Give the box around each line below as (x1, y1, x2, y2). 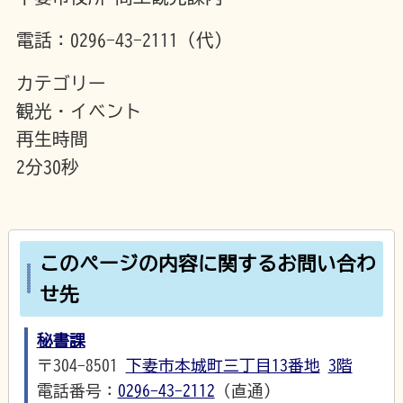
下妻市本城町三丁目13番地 (125, 356, 320, 373)
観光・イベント (15, 102, 142, 120)
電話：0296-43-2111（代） (15, 31, 232, 49)
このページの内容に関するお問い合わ (39, 254, 376, 274)
